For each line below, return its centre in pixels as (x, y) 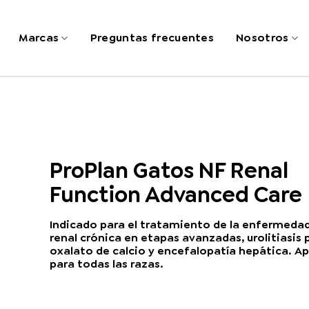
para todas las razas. (107, 264)
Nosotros (262, 38)
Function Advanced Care (176, 195)
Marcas (39, 38)
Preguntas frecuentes (152, 38)
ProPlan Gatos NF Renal (169, 171)
